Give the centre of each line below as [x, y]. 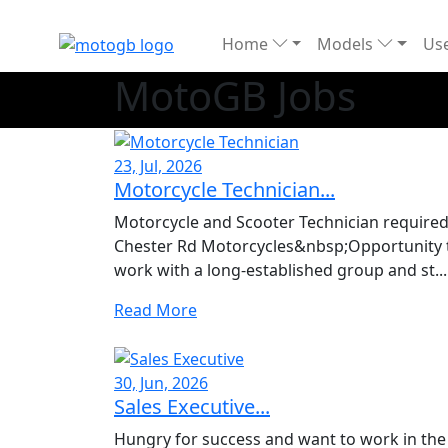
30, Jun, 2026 [161, 383]
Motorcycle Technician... [224, 189]
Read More [155, 309]
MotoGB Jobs [235, 95]
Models [347, 44]
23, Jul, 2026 [158, 165]
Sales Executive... [192, 407]
